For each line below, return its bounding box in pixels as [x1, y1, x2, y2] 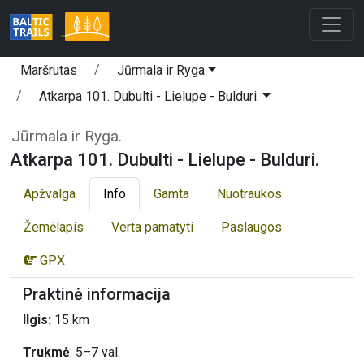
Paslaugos [221, 219, 282, 235]
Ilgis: [23, 311, 51, 327]
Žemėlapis [24, 219, 84, 235]
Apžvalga [24, 185, 76, 201]
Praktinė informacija [23, 284, 171, 304]
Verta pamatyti [111, 219, 193, 235]
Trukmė [23, 344, 70, 360]
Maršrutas [20, 63, 77, 78]
